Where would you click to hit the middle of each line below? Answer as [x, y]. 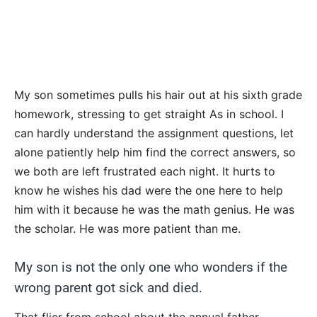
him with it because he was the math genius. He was [154, 210]
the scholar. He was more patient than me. [127, 229]
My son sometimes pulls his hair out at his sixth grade [158, 95]
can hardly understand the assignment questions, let [154, 133]
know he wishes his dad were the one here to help [149, 191]
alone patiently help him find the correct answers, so [155, 152]
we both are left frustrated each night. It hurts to [145, 172]
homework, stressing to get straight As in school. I [149, 114]
